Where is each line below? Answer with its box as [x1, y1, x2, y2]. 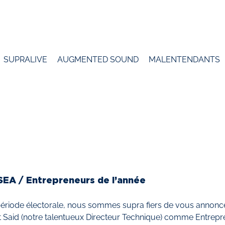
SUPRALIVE [4, 55, 47, 64]
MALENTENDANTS [149, 55, 220, 64]
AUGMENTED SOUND [57, 55, 139, 64]
